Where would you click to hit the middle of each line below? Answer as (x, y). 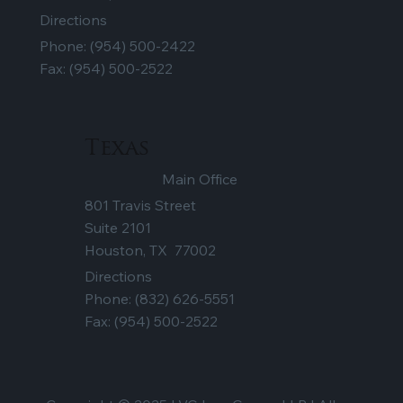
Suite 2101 (117, 228)
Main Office (200, 179)
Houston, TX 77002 (150, 251)
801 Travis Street (140, 206)
